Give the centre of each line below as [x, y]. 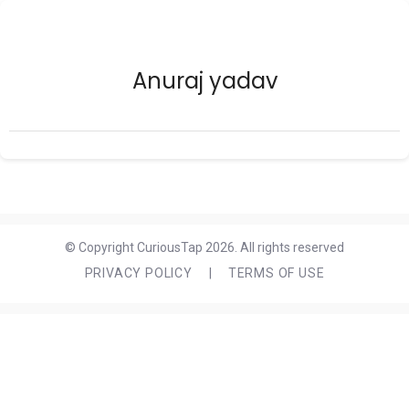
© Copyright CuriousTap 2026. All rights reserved [204, 247]
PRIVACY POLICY [138, 273]
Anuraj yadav [204, 81]
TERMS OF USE [276, 273]
